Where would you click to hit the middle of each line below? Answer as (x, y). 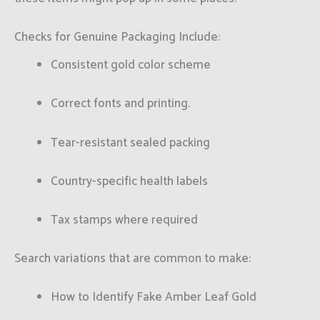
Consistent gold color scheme (131, 65)
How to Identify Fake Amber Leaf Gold (154, 297)
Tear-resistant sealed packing (130, 142)
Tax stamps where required (124, 220)
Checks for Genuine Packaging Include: (117, 37)
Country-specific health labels (129, 181)
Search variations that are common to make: (132, 259)
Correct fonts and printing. (120, 104)
